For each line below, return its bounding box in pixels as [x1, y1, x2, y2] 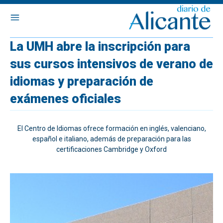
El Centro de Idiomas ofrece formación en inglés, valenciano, [17, 124, 206, 132]
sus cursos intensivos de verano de [10, 57, 213, 71]
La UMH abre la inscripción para [10, 39, 190, 54]
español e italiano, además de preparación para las [32, 135, 191, 143]
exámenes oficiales [10, 92, 121, 106]
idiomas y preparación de [10, 74, 153, 89]
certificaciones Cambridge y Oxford [56, 145, 167, 153]
